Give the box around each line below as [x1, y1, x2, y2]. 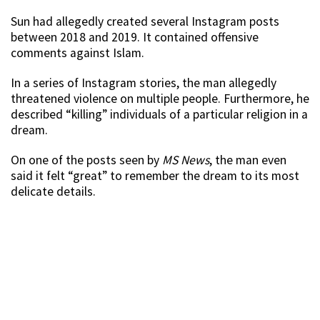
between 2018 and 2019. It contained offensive [11, 29, 259, 46]
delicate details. [11, 184, 96, 200]
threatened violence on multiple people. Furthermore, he [11, 91, 309, 107]
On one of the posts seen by [11, 152, 162, 169]
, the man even [209, 152, 286, 169]
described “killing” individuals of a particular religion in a [11, 106, 308, 123]
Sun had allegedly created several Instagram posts [11, 14, 279, 30]
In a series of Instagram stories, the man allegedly [11, 75, 276, 91]
